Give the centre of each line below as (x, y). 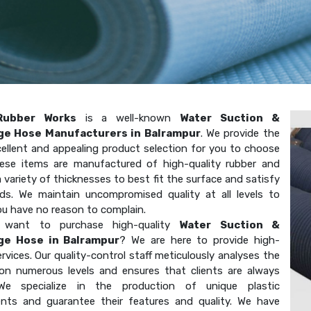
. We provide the (240, 133)
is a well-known (128, 118)
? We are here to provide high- (200, 240)
